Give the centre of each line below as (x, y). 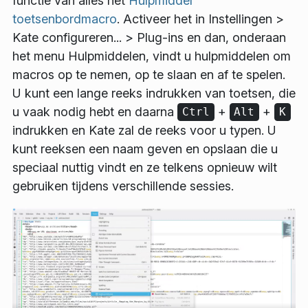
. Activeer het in (163, 19)
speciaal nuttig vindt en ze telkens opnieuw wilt (145, 167)
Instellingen (240, 19)
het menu (40, 56)
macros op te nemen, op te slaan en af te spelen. (149, 74)
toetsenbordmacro (65, 19)
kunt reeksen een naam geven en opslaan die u (145, 148)
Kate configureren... (67, 37)
